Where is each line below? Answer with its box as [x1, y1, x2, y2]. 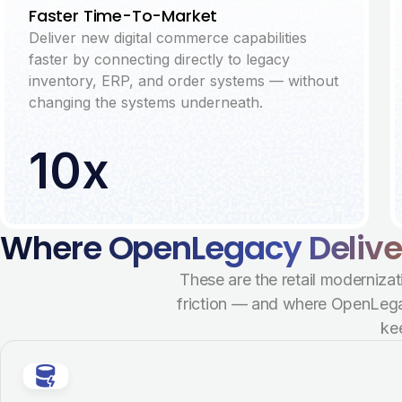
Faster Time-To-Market [29, 4, 218, 27]
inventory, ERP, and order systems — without [29, 72, 338, 90]
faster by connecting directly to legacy [29, 50, 290, 68]
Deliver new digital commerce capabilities [29, 29, 307, 47]
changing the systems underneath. [29, 93, 263, 111]
